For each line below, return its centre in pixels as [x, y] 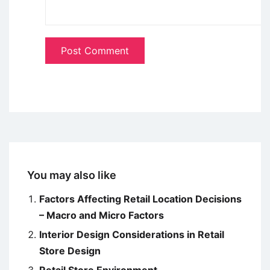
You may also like [72, 175]
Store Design [70, 251]
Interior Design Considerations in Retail [132, 235]
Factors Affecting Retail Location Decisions [140, 199]
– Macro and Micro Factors [102, 215]
